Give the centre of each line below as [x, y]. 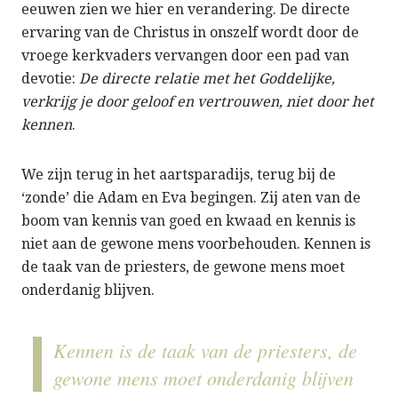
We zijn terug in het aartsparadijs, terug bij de [179, 175]
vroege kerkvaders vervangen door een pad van [185, 56]
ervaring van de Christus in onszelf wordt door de [190, 33]
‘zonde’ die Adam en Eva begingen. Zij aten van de [191, 198]
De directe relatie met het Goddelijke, [207, 79]
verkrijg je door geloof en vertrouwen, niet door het [198, 102]
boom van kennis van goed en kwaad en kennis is [188, 221]
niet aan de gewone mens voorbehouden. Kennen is [196, 244]
